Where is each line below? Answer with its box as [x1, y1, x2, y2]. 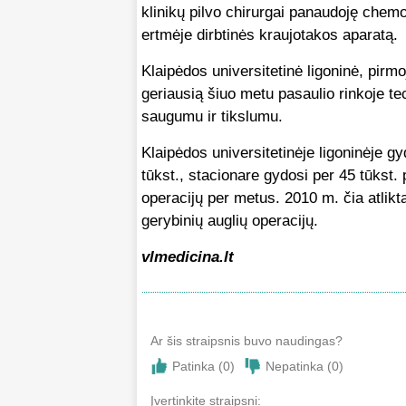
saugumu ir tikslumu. [141, 108, 283, 126]
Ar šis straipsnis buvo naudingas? [150, 333, 343, 349]
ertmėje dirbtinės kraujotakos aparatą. [141, 26, 398, 44]
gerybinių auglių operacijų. [141, 212, 318, 230]
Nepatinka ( [266, 359, 332, 374]
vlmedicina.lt [141, 248, 234, 266]
